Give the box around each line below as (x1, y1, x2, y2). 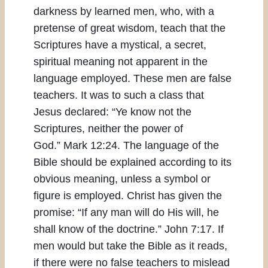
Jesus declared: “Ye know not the (33, 106, 191, 118)
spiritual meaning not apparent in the (33, 56, 208, 68)
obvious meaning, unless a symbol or (33, 173, 211, 185)
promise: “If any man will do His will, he (33, 206, 219, 219)
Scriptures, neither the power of (33, 123, 183, 135)
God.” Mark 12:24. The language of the (33, 139, 219, 152)
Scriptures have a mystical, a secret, (33, 39, 206, 51)
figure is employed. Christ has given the (33, 190, 222, 202)
